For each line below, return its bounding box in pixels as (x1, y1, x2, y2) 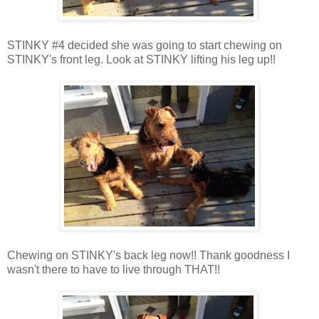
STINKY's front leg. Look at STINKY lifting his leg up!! (7, 53, 276, 66)
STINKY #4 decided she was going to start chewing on (7, 38, 282, 51)
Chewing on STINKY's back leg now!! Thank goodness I (7, 249, 290, 261)
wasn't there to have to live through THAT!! (7, 263, 220, 276)
